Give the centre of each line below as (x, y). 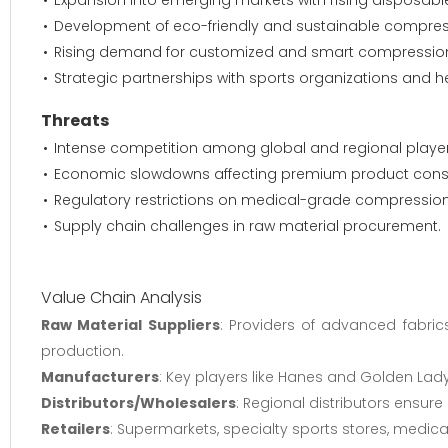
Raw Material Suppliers (130, 325)
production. (82, 351)
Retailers (75, 429)
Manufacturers (100, 377)
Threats (75, 120)
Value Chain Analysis (121, 297)
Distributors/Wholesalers (138, 403)
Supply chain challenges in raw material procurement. (247, 226)
